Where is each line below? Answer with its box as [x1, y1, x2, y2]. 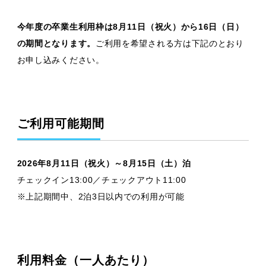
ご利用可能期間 [17, 116, 104, 130]
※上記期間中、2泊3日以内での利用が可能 [17, 191, 185, 201]
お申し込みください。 [17, 55, 104, 65]
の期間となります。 [17, 38, 96, 48]
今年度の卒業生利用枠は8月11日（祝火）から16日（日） [17, 21, 244, 31]
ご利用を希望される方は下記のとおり [95, 38, 244, 48]
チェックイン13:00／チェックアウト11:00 [17, 175, 186, 185]
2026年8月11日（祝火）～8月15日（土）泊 [17, 158, 200, 168]
